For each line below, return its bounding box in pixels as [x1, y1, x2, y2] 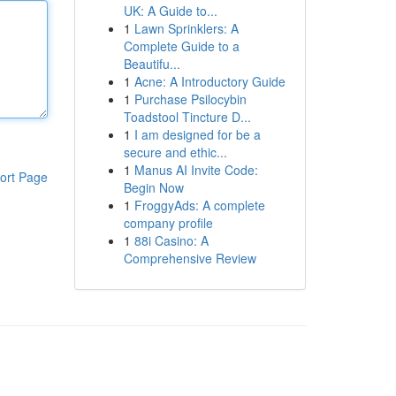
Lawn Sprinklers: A [133, 19, 239, 37]
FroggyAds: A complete [133, 196, 265, 214]
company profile [123, 214, 213, 232]
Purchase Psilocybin [133, 90, 247, 108]
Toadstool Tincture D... [123, 108, 251, 126]
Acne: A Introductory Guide [133, 72, 286, 90]
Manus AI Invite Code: [133, 161, 258, 179]
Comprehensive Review [123, 249, 256, 267]
